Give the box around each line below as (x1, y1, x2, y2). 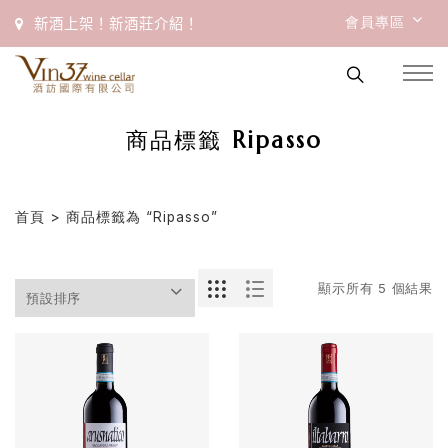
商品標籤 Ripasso (125, 126, 323, 155)
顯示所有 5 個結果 (318, 280, 433, 297)
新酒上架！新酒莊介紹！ (34, 15, 199, 32)
